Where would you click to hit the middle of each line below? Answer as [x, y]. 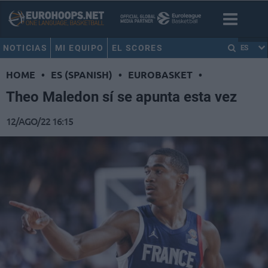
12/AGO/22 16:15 [39, 121]
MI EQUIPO [80, 48]
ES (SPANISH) [82, 75]
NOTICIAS [25, 48]
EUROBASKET [160, 75]
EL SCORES [137, 48]
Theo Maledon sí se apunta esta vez [121, 97]
